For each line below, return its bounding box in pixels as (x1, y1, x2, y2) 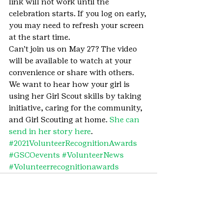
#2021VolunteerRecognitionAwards (9, 138, 137, 148)
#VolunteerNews (62, 150, 124, 160)
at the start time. (9, 32, 70, 42)
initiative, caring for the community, (9, 103, 144, 112)
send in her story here (9, 126, 91, 136)
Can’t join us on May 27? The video (9, 44, 139, 54)
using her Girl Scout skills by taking (9, 91, 143, 101)
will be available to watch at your (9, 55, 134, 65)
